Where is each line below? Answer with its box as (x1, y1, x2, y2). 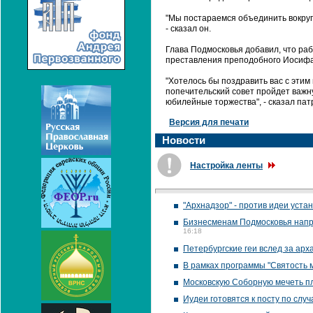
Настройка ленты (190, 161, 263, 170)
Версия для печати (169, 117, 249, 127)
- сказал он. (166, 24, 211, 34)
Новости (162, 134, 205, 146)
